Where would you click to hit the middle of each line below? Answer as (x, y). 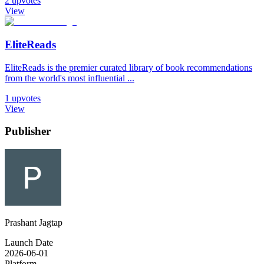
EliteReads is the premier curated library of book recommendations (128, 67)
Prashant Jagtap (34, 223)
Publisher (28, 131)
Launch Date (29, 243)
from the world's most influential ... (70, 78)
